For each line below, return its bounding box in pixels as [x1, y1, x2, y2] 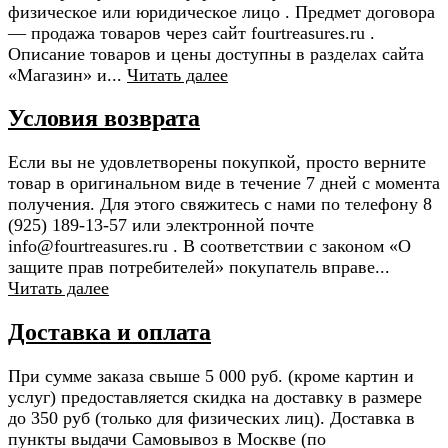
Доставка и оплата [8, 319, 211, 346]
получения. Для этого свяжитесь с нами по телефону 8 [8, 194, 432, 215]
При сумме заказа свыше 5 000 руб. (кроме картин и [8, 366, 414, 387]
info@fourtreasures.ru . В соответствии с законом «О [8, 236, 411, 257]
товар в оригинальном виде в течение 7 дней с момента [8, 173, 440, 194]
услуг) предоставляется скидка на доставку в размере [8, 387, 422, 408]
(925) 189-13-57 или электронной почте [8, 215, 314, 236]
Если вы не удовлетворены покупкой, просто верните [8, 152, 426, 173]
